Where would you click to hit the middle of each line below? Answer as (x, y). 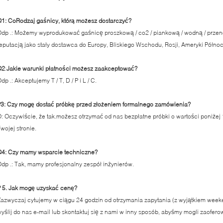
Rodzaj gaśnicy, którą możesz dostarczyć (72, 21)
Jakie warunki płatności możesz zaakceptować (70, 68)
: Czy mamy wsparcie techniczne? (51, 152)
